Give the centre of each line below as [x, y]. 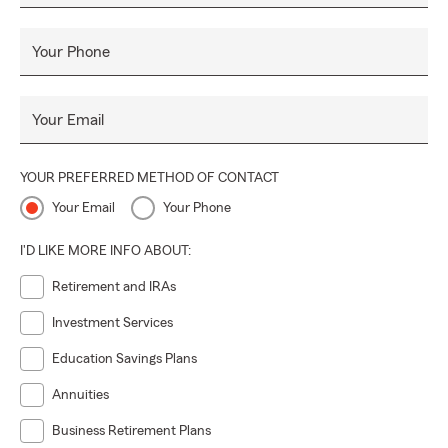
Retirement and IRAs [114, 287]
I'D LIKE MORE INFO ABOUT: [105, 251]
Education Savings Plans [124, 359]
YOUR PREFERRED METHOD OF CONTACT [149, 178]
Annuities [80, 395]
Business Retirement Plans [131, 431]
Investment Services [112, 323]
